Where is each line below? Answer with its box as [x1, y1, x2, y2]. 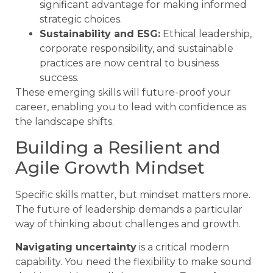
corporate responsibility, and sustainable [40, 42, 233, 54]
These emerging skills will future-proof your [15, 86, 231, 98]
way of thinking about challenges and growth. [15, 218, 241, 230]
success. [40, 71, 79, 83]
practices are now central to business [40, 57, 219, 69]
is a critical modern [136, 241, 229, 253]
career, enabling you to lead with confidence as [15, 101, 246, 113]
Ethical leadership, [160, 27, 252, 40]
